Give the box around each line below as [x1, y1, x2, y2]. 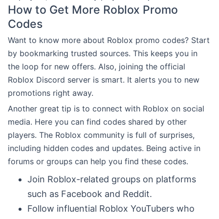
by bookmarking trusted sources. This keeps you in [8, 48, 197, 58]
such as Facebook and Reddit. [27, 188, 152, 199]
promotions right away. [8, 88, 93, 98]
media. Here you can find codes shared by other [8, 116, 187, 127]
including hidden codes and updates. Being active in [8, 143, 200, 153]
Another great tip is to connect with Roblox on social [8, 103, 204, 113]
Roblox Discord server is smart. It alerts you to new [8, 74, 199, 85]
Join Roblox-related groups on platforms [27, 174, 196, 184]
